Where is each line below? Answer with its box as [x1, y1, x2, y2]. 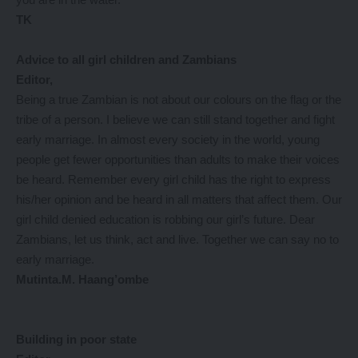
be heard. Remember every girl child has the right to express [16, 173, 331, 186]
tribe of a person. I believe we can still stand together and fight [16, 113, 335, 126]
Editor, [16, 73, 53, 86]
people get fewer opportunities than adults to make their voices [16, 153, 340, 166]
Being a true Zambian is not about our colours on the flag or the [16, 93, 341, 106]
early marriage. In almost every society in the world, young [16, 133, 320, 146]
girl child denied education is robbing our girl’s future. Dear [16, 213, 315, 226]
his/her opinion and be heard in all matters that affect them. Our [16, 193, 342, 206]
